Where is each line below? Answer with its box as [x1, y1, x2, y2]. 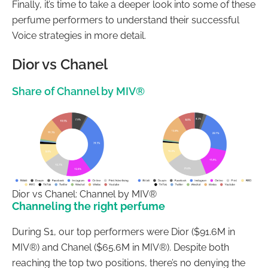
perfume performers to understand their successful [12, 14, 239, 26]
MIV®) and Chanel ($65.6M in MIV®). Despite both [12, 242, 229, 254]
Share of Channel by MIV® [12, 84, 145, 98]
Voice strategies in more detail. [12, 29, 146, 41]
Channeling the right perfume [12, 200, 165, 213]
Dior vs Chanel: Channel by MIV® [12, 188, 157, 200]
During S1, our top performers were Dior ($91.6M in [12, 226, 235, 238]
